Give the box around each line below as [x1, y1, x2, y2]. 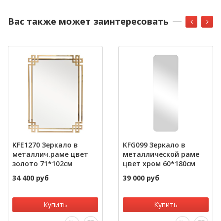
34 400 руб [12, 173, 49, 183]
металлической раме [123, 149, 199, 159]
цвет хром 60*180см [123, 159, 195, 169]
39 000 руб [123, 173, 159, 183]
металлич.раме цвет [12, 149, 88, 159]
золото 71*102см [12, 159, 73, 169]
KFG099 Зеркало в [123, 140, 185, 150]
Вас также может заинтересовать [8, 15, 169, 28]
